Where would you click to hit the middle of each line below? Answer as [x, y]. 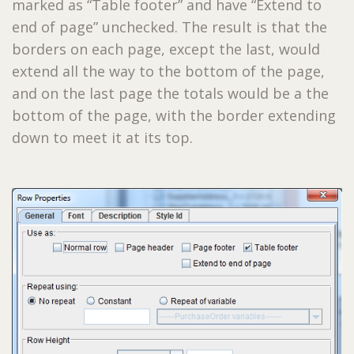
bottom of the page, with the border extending [174, 116]
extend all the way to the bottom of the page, [168, 72]
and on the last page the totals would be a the [170, 94]
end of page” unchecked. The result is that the [169, 27]
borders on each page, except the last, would [166, 49]
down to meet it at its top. [102, 138]
